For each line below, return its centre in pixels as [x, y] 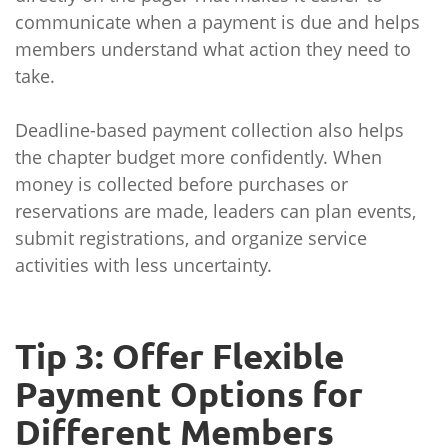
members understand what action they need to [213, 49]
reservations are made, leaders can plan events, [215, 211]
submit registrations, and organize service [191, 238]
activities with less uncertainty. [143, 265]
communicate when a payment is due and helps [217, 22]
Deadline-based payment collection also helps [209, 130]
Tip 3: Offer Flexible [179, 356]
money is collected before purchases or [181, 184]
